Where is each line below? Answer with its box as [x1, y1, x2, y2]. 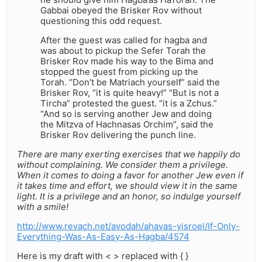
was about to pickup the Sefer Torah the [40, 45, 206, 57]
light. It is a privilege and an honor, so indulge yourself [17, 191, 240, 202]
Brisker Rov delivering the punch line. [40, 129, 196, 141]
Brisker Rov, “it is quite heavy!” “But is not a [40, 87, 219, 99]
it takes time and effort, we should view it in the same [17, 180, 237, 192]
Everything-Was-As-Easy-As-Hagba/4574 [17, 231, 189, 243]
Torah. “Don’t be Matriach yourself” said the [40, 77, 220, 88]
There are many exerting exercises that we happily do [17, 149, 240, 160]
